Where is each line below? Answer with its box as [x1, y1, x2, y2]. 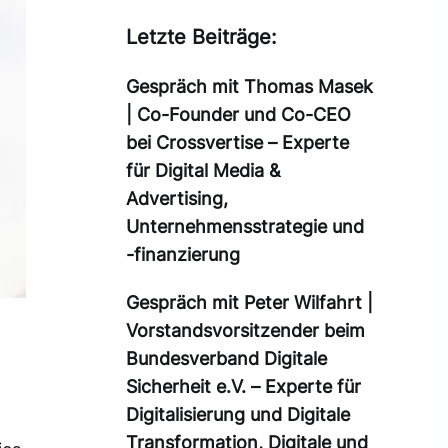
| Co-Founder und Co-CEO [126, 104, 351, 126]
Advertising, [126, 188, 228, 210]
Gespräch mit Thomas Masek [126, 76, 373, 98]
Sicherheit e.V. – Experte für [126, 376, 361, 398]
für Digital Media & [126, 160, 281, 182]
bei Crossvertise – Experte [126, 132, 349, 154]
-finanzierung [126, 244, 240, 266]
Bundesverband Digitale [126, 348, 327, 370]
